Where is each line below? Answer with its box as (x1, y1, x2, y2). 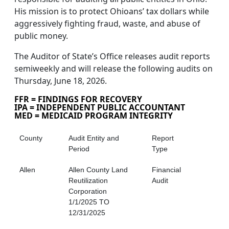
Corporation (68, 187, 107, 196)
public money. (14, 30, 68, 42)
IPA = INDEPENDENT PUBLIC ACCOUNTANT (14, 102, 185, 113)
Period (68, 145, 89, 153)
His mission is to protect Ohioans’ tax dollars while (14, 6, 209, 17)
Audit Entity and (68, 134, 119, 143)
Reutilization (68, 176, 108, 185)
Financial (152, 166, 181, 174)
